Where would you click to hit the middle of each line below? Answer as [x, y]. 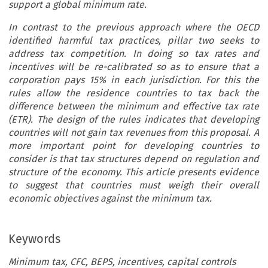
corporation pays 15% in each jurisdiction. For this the [134, 80]
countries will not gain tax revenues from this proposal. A [134, 133]
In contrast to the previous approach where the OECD [134, 28]
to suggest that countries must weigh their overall [134, 185]
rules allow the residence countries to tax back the [134, 93]
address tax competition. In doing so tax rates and [134, 54]
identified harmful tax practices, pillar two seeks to [134, 41]
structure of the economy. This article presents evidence [134, 172]
